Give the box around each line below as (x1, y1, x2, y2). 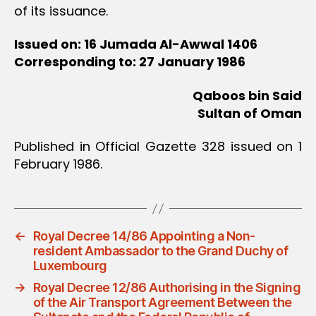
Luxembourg (32, 258, 107, 274)
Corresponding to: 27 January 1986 (14, 53, 245, 71)
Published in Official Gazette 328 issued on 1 (14, 138, 302, 156)
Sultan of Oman (197, 104, 302, 122)
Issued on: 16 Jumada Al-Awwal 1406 (14, 35, 257, 54)
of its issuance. (14, 1, 108, 20)
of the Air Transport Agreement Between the (32, 295, 292, 310)
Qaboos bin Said (193, 86, 302, 104)
